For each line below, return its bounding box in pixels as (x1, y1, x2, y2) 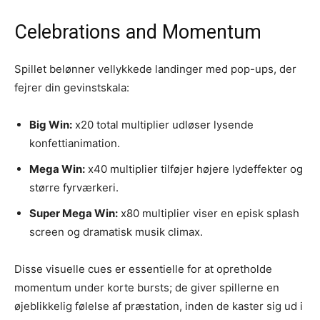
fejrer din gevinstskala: (14, 80, 129, 94)
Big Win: (29, 117, 72, 131)
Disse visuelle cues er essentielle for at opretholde (14, 261, 272, 276)
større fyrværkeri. (29, 180, 119, 194)
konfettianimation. (29, 136, 120, 150)
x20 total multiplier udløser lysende (72, 117, 254, 131)
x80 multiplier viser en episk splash (118, 206, 299, 220)
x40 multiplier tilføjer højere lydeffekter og (85, 161, 303, 176)
